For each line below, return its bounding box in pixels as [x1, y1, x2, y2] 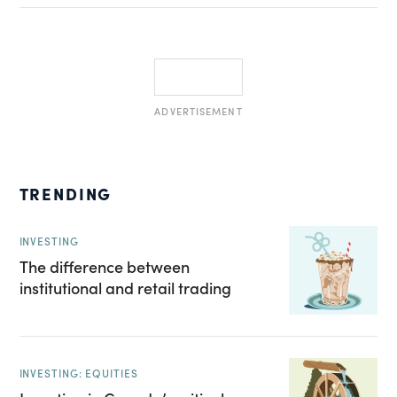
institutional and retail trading [19, 276, 231, 299]
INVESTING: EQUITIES [19, 366, 138, 380]
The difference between [19, 255, 190, 277]
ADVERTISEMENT [154, 104, 243, 118]
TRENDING [19, 181, 113, 205]
